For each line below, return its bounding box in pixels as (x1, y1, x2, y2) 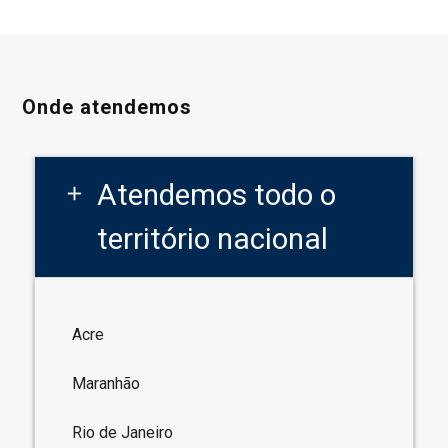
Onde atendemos (22, 94, 192, 119)
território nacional (97, 220, 329, 256)
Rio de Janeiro (72, 422, 174, 442)
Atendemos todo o (97, 176, 337, 212)
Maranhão (72, 373, 141, 393)
